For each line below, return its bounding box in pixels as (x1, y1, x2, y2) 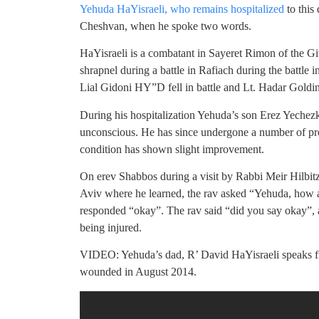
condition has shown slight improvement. (80, 142, 264, 155)
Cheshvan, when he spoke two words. (80, 19, 251, 32)
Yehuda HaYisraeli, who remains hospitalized (80, 2, 284, 15)
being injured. (80, 221, 142, 234)
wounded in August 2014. (80, 266, 197, 278)
